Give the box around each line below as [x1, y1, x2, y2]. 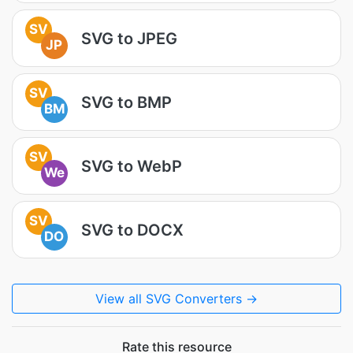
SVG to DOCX [81, 220, 184, 240]
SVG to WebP [81, 156, 182, 176]
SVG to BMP [81, 92, 172, 112]
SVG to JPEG [81, 28, 177, 48]
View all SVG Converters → [95, 291, 258, 307]
